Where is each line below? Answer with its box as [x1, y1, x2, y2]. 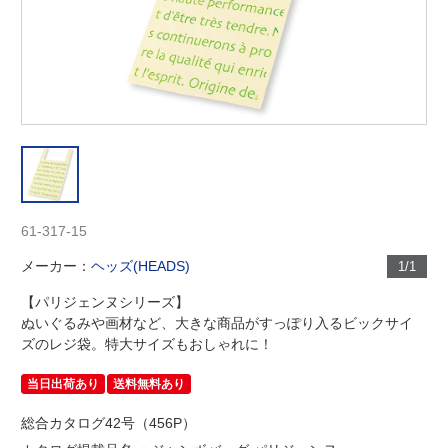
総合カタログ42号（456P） [21, 415, 197, 432]
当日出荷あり [27, 376, 100, 391]
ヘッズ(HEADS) [91, 258, 191, 275]
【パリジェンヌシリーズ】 [21, 293, 190, 310]
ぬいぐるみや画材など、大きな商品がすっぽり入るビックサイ [21, 314, 414, 331]
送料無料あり [113, 376, 186, 391]
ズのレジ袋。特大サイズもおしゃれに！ [21, 335, 274, 352]
